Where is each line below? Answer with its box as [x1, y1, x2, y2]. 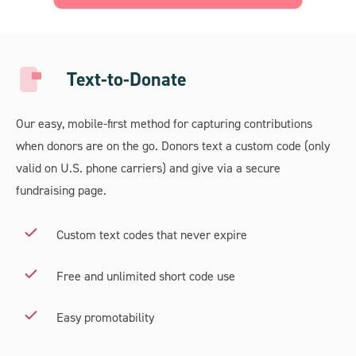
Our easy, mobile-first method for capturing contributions [16, 114, 312, 131]
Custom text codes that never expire [56, 226, 247, 242]
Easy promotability [56, 308, 154, 325]
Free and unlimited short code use [56, 267, 235, 284]
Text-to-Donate [67, 66, 187, 91]
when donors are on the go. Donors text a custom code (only [16, 137, 330, 153]
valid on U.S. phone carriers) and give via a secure [16, 159, 281, 176]
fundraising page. [16, 181, 106, 198]
